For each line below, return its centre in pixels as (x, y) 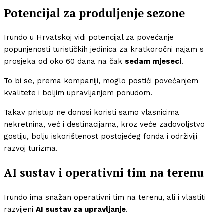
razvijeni (20, 209)
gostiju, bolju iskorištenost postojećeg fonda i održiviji (101, 137)
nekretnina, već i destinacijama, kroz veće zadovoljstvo (104, 125)
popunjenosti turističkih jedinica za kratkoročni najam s (104, 50)
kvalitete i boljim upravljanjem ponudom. (78, 93)
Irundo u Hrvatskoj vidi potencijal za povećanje (89, 38)
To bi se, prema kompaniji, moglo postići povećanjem (101, 81)
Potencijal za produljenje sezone (94, 13)
